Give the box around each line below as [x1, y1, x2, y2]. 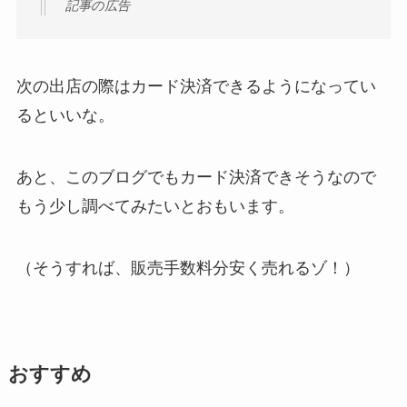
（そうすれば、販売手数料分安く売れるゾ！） [15, 258, 360, 277]
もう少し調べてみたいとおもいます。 [15, 197, 294, 216]
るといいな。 [15, 106, 114, 125]
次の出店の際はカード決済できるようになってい [15, 77, 376, 96]
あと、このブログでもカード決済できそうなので [15, 168, 376, 187]
